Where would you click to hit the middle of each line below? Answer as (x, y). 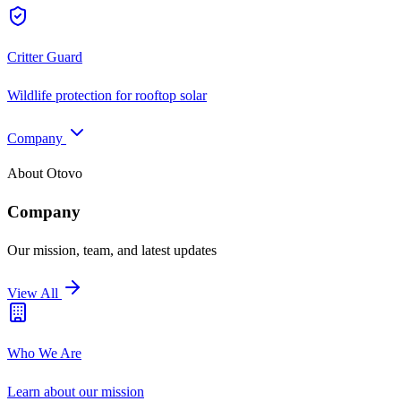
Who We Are (44, 354)
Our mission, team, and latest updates (112, 251)
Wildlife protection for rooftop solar (107, 95)
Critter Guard (45, 56)
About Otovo (45, 173)
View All (34, 294)
